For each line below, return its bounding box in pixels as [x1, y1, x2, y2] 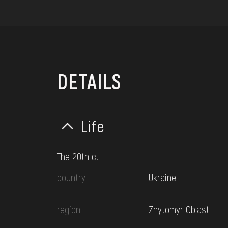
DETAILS [57, 69, 121, 93]
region [57, 203, 80, 215]
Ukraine [149, 171, 176, 183]
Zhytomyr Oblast [149, 203, 209, 215]
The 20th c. [57, 150, 98, 162]
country [57, 171, 85, 183]
